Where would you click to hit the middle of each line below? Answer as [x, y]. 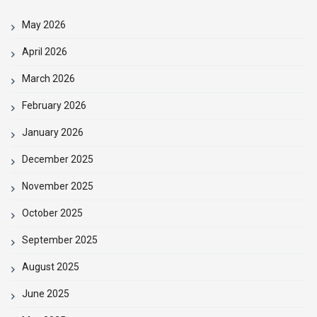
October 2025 [52, 213]
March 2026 [48, 78]
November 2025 [57, 186]
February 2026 [54, 105]
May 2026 [44, 24]
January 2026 [52, 132]
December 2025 [57, 159]
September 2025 [59, 240]
